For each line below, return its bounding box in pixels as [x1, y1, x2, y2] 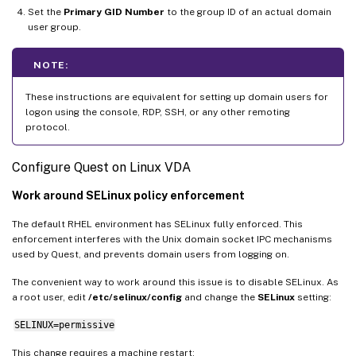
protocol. [25, 121, 70, 133]
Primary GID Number [64, 6, 164, 17]
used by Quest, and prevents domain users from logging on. [12, 248, 289, 260]
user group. [28, 21, 81, 33]
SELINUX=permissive [14, 319, 114, 331]
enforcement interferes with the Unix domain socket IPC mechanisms [12, 233, 332, 245]
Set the [28, 6, 64, 17]
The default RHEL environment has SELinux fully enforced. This [12, 218, 303, 230]
